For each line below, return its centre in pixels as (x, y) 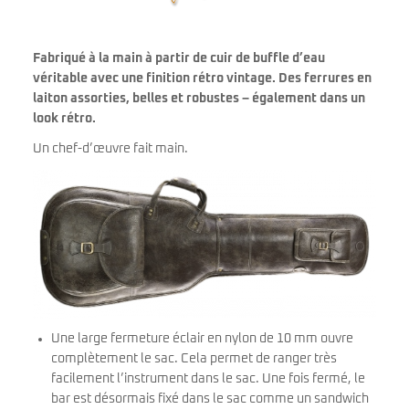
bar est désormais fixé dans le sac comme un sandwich (210, 399)
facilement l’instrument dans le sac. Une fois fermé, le (208, 379)
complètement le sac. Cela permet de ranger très (194, 359)
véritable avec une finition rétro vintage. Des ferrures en (202, 79)
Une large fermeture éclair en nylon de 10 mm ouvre (202, 339)
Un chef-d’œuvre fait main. (110, 149)
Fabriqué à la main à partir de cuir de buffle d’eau (179, 59)
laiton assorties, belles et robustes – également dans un (199, 99)
